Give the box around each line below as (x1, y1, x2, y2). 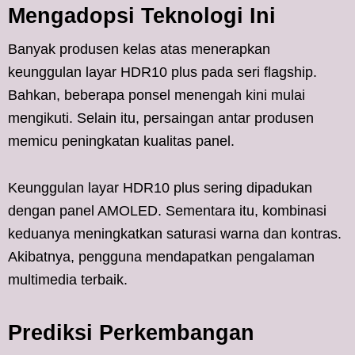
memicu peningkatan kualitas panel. (8, 132, 235, 149)
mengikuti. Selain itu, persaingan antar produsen (8, 109, 314, 126)
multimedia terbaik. (8, 271, 128, 288)
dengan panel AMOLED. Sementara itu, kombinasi (8, 202, 326, 219)
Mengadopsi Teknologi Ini (8, 3, 276, 28)
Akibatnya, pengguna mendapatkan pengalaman (8, 248, 315, 265)
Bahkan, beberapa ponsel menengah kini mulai (8, 86, 305, 103)
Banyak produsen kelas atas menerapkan (8, 40, 270, 57)
